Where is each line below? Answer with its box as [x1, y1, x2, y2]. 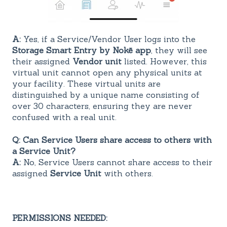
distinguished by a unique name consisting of [12, 90, 200, 100]
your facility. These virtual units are [12, 79, 161, 89]
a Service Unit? [12, 145, 75, 156]
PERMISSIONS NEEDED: [12, 213, 107, 223]
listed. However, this [122, 56, 207, 67]
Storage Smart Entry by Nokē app [12, 45, 151, 56]
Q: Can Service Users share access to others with [12, 134, 212, 145]
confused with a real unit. [12, 112, 117, 123]
